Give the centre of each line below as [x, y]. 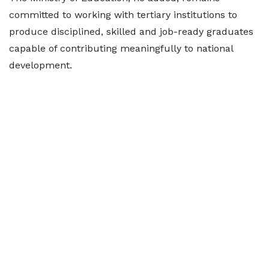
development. [41, 65]
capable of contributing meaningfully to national [121, 48]
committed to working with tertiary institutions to [123, 15]
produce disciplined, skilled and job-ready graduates [131, 32]
